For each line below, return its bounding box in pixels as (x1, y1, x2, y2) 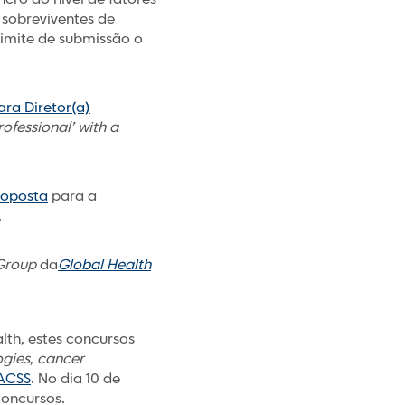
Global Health (58, 256, 151, 275)
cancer (37, 350, 84, 369)
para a (48, 187, 97, 206)
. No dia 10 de (31, 370, 120, 389)
